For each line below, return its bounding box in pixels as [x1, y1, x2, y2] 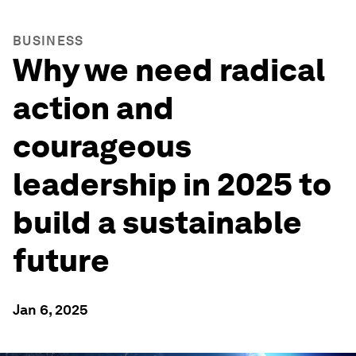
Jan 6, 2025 [13, 301, 88, 318]
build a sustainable [13, 203, 302, 242]
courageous [13, 127, 192, 165]
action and [13, 89, 174, 127]
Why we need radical [13, 51, 325, 89]
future [13, 242, 110, 280]
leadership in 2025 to [13, 165, 331, 203]
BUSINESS [13, 33, 84, 48]
